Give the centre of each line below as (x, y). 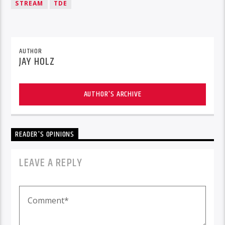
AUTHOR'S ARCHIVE (113, 94)
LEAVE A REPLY (51, 163)
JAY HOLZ (37, 62)
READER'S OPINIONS (45, 135)
